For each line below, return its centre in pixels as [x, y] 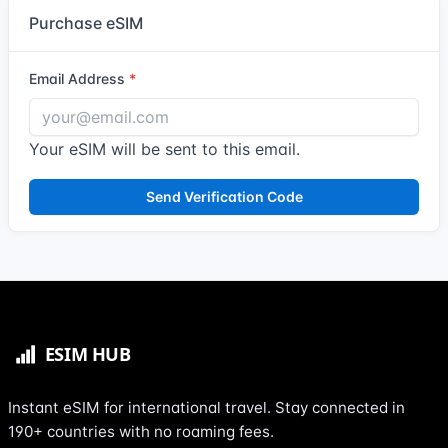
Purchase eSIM [86, 22]
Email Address [77, 78]
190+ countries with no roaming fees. [141, 431]
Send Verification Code [224, 196]
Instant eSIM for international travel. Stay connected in [206, 407]
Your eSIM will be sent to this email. [164, 148]
